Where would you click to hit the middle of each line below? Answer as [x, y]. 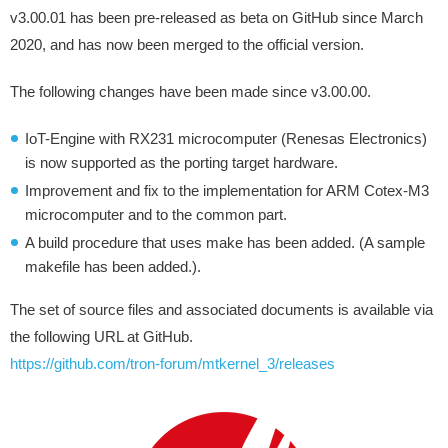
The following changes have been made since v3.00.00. [190, 91]
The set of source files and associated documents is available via [221, 309]
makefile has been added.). [113, 266]
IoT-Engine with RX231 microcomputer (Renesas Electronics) [226, 138]
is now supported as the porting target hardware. [181, 162]
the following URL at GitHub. [101, 336]
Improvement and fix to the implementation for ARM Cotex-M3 [227, 190]
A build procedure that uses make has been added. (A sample [225, 242]
